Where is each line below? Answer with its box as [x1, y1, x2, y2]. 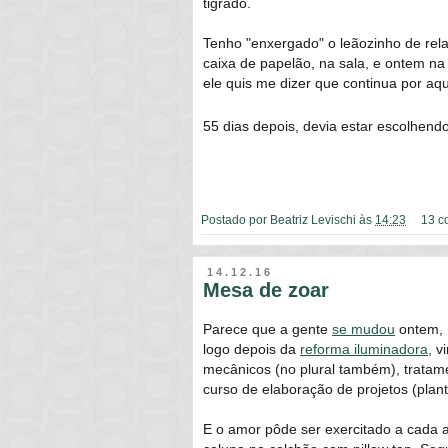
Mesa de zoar [203, 278, 329, 301]
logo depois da [203, 341, 300, 358]
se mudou [332, 321, 395, 338]
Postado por [201, 212, 270, 226]
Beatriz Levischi [270, 212, 356, 226]
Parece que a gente [203, 321, 332, 338]
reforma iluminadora [300, 341, 428, 358]
